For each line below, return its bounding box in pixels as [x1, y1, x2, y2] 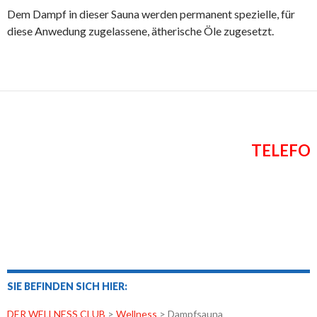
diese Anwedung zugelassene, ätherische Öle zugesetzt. [7, 24, 274, 38]
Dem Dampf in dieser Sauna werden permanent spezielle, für [7, 7, 295, 21]
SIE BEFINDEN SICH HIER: [7, 280, 127, 293]
